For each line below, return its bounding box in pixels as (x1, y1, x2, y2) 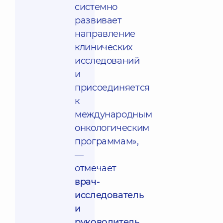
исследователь (75, 190, 144, 201)
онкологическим (75, 122, 149, 133)
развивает (75, 15, 122, 26)
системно (75, 1, 118, 12)
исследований (75, 55, 140, 66)
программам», (75, 136, 139, 147)
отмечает (75, 163, 117, 174)
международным (75, 109, 152, 120)
